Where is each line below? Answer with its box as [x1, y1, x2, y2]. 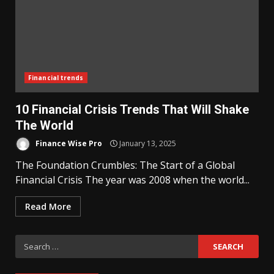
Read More [25, 201, 71, 212]
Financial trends [28, 73, 84, 82]
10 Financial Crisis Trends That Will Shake [15, 102, 249, 117]
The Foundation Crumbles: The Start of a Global [15, 158, 235, 172]
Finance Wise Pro [34, 138, 102, 149]
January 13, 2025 [117, 138, 176, 149]
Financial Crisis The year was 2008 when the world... [15, 173, 250, 187]
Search [15, 235, 48, 248]
